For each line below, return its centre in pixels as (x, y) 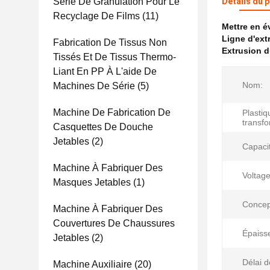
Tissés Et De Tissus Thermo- (115, 57)
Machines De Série (94, 86)
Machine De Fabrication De (112, 112)
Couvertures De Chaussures (114, 223)
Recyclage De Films (96, 16)
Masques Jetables (92, 182)
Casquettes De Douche (103, 127)
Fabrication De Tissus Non (110, 42)
